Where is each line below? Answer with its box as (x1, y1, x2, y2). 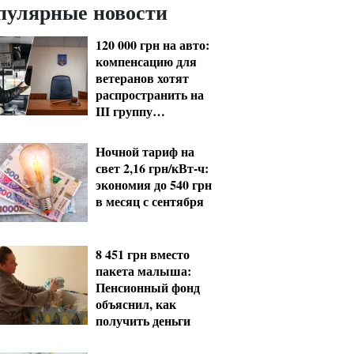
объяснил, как (96, 295, 176, 313)
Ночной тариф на (96, 142, 194, 160)
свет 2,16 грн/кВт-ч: (96, 159, 209, 177)
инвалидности (96, 119, 176, 137)
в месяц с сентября (96, 192, 204, 210)
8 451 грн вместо (96, 245, 190, 263)
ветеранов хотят (96, 69, 189, 87)
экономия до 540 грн (96, 175, 212, 194)
